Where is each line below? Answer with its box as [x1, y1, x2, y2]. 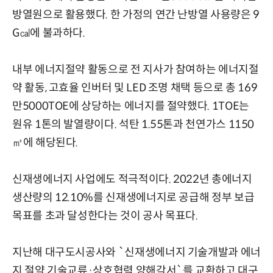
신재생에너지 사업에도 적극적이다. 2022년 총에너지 [12, 172, 252, 186]
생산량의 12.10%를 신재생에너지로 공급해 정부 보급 [12, 190, 255, 204]
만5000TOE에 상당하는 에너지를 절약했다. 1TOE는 [12, 99, 249, 113]
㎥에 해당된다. [12, 135, 79, 149]
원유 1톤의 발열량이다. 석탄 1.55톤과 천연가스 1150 [12, 117, 255, 131]
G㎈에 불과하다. [12, 26, 85, 40]
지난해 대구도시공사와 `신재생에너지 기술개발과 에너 [12, 245, 261, 259]
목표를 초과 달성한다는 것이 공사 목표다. [12, 208, 198, 222]
